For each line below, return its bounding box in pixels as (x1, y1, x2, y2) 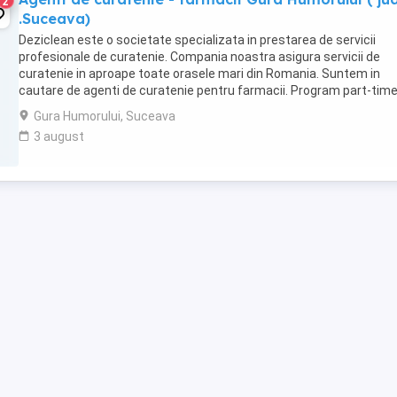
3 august (34, 129, 84, 144)
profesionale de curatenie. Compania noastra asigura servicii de (19, 50, 380, 64)
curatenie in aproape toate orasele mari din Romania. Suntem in (19, 66, 380, 81)
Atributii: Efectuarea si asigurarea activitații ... (19, 100, 277, 114)
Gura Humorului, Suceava (34, 109, 175, 123)
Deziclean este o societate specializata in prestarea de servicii (19, 33, 376, 47)
